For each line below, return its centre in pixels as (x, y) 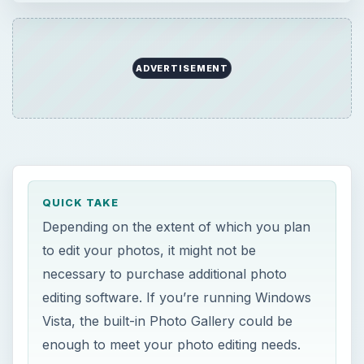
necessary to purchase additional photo (165, 274)
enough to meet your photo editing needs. (172, 345)
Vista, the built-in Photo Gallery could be (168, 321)
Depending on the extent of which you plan (177, 227)
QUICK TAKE (81, 202)
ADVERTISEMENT (182, 68)
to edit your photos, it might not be (149, 251)
